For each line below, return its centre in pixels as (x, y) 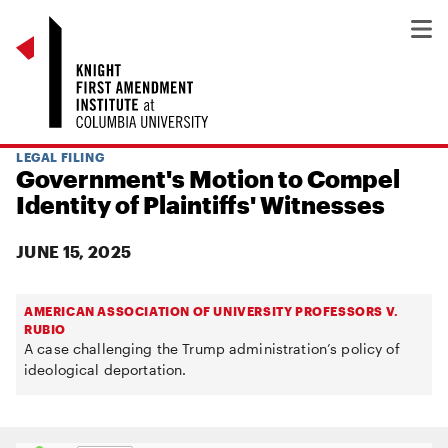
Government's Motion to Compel (208, 178)
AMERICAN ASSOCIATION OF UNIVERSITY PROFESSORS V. (211, 311)
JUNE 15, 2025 (74, 251)
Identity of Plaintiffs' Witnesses (200, 204)
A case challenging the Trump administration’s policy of (212, 348)
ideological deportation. (105, 369)
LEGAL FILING (60, 157)
